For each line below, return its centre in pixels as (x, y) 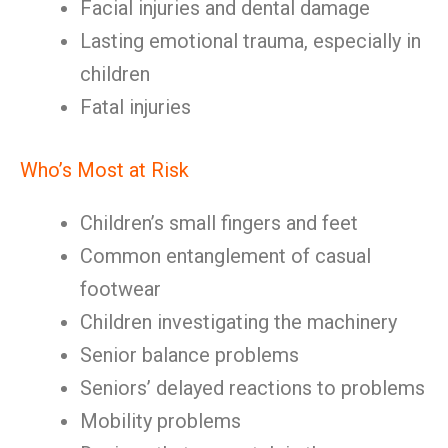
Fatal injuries (135, 107)
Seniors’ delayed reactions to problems (252, 388)
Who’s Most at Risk (104, 170)
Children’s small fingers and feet (219, 223)
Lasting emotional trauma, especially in (250, 41)
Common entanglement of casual (225, 256)
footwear (120, 289)
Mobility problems (160, 421)
